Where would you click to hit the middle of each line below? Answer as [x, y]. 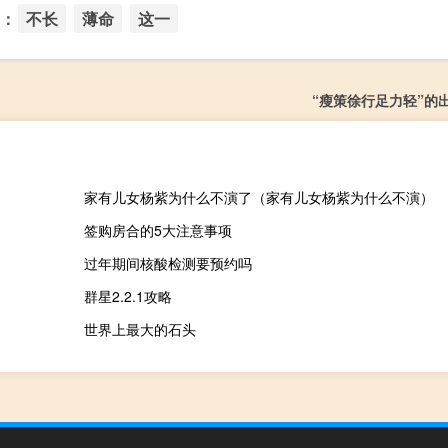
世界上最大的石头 [139, 329]
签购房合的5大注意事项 [157, 230]
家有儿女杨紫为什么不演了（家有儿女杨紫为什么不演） [258, 197]
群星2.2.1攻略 [127, 296]
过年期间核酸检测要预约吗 [167, 263]
